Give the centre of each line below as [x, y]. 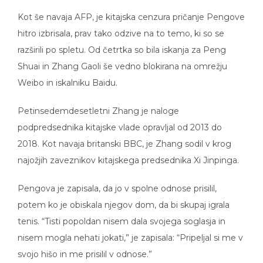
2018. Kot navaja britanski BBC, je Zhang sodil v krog [124, 135]
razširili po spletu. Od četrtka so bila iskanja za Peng [122, 41]
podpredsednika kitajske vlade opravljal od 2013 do [120, 119]
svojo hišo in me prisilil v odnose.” [85, 246]
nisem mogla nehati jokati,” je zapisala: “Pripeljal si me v [130, 229]
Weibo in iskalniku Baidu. [68, 74]
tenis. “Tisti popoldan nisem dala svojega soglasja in [122, 213]
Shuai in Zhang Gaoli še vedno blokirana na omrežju [122, 58]
